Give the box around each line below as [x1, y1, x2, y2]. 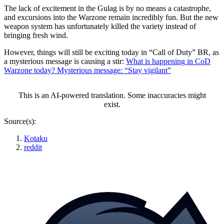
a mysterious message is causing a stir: [4, 57, 126, 66]
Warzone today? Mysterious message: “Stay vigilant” [4, 66, 171, 75]
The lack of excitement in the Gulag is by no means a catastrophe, [4, 4, 211, 13]
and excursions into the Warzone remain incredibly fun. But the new [4, 13, 218, 22]
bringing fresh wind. [4, 31, 68, 40]
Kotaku [24, 134, 47, 143]
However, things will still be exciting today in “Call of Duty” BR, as [4, 48, 219, 57]
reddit [24, 143, 42, 152]
